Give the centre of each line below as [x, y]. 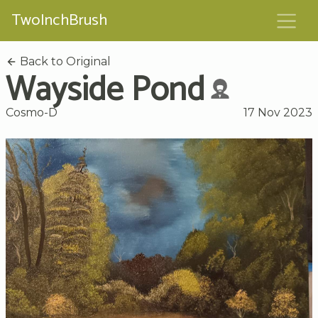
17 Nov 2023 [278, 112]
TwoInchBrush [59, 21]
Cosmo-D [32, 112]
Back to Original [64, 61]
